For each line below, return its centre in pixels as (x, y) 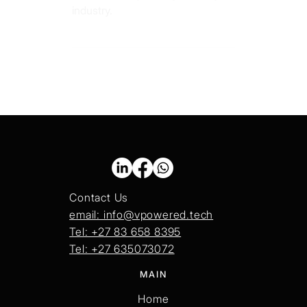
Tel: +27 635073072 (122, 270)
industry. (93, 32)
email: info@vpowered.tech (142, 236)
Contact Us (99, 219)
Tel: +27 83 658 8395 (125, 253)
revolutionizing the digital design (149, 15)
